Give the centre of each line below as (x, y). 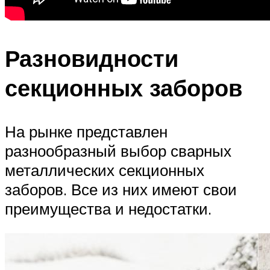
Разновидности (92, 58)
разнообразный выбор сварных (118, 150)
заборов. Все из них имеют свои (121, 189)
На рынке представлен (86, 131)
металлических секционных (105, 170)
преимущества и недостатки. (108, 208)
